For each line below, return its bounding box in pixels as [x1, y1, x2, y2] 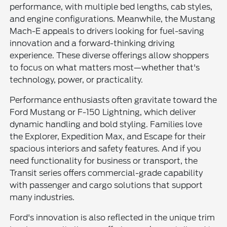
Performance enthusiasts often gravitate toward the [10, 95, 217, 105]
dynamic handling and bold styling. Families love [10, 120, 203, 130]
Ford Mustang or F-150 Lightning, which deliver [10, 107, 197, 118]
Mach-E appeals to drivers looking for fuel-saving [10, 26, 205, 36]
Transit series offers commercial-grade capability [10, 168, 203, 178]
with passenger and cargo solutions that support [10, 180, 203, 191]
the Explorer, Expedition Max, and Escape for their [10, 132, 206, 142]
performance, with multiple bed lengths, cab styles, [10, 2, 213, 12]
